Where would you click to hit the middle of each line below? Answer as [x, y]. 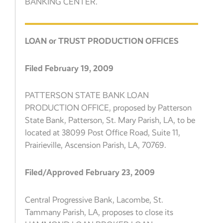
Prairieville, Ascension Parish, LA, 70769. [96, 145]
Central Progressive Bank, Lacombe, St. [94, 200]
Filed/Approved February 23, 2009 [90, 172]
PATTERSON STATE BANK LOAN [87, 96]
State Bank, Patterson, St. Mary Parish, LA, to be [110, 120]
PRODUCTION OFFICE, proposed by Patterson [109, 108]
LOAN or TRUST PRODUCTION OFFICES [102, 41]
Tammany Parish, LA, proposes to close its [99, 212]
